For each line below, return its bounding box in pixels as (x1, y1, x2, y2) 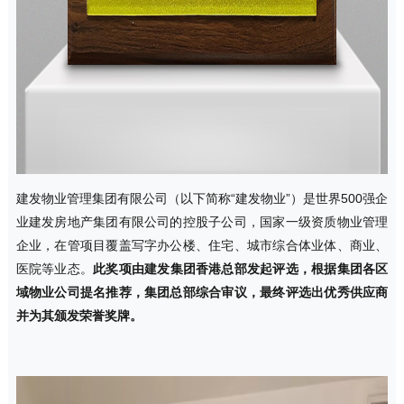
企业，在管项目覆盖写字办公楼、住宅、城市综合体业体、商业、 (15, 238, 389, 253)
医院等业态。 (15, 262, 94, 277)
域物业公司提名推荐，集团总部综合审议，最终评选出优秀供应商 (15, 285, 389, 300)
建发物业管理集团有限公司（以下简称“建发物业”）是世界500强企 (15, 191, 389, 207)
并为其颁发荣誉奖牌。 (15, 308, 142, 324)
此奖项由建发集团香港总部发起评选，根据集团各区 (93, 262, 389, 277)
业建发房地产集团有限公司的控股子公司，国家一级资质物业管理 (15, 215, 389, 230)
